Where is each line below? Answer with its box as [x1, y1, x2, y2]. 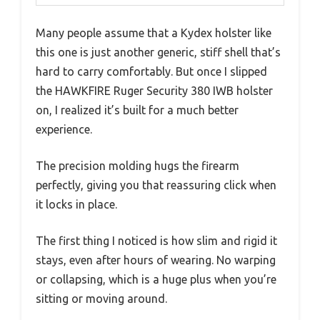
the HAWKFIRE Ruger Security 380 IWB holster [36, 84, 273, 97]
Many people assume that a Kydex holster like [36, 26, 271, 39]
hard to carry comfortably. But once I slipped [36, 64, 267, 78]
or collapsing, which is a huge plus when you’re [36, 272, 276, 286]
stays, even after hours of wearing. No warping [36, 253, 276, 266]
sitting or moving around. [36, 291, 167, 305]
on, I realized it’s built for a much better [36, 103, 239, 116]
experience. [36, 122, 92, 136]
